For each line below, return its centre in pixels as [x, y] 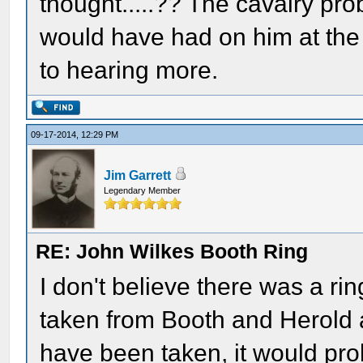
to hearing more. [129, 70]
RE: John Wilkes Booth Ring [172, 251]
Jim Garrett [138, 175]
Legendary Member [143, 190]
